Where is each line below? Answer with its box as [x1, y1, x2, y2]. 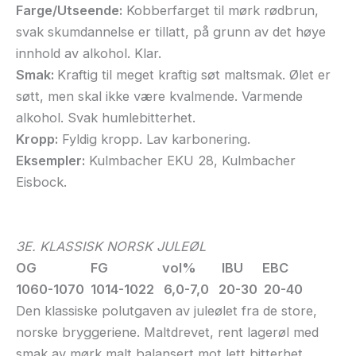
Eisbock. [16, 174, 67, 191]
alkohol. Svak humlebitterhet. [16, 110, 195, 126]
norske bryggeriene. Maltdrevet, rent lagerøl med [16, 323, 319, 340]
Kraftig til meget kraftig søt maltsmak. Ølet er [57, 67, 331, 83]
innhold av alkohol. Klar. [16, 45, 161, 62]
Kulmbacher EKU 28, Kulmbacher [85, 153, 296, 169]
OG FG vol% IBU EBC [16, 259, 288, 276]
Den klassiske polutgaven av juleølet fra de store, [16, 302, 317, 319]
